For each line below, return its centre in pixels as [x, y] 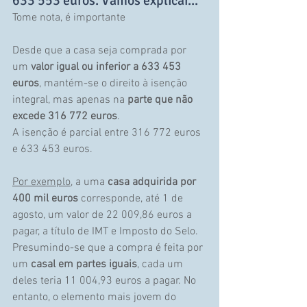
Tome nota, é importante [69, 18]
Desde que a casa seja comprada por [101, 51]
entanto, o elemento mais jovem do [96, 298]
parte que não [161, 100]
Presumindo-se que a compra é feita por [109, 248]
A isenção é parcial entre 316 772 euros [108, 133]
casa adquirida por [153, 183]
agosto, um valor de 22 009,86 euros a [103, 216]
